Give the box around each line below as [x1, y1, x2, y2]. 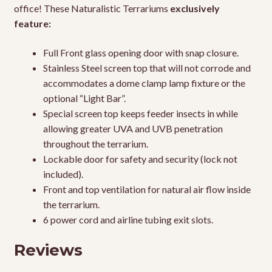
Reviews [13, 240, 83, 260]
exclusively [169, 2, 220, 14]
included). [42, 168, 83, 180]
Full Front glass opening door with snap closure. [42, 46, 239, 58]
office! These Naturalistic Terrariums [13, 2, 170, 14]
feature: [13, 17, 51, 29]
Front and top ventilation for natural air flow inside [42, 183, 251, 195]
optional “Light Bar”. [42, 92, 126, 104]
